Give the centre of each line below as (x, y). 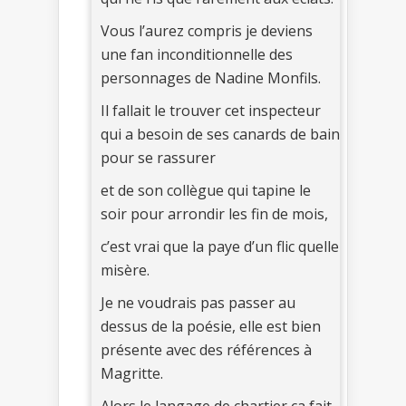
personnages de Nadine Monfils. (211, 77)
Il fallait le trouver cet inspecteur (211, 110)
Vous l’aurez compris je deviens (207, 30)
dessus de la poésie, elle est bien (211, 326)
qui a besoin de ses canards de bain (220, 134)
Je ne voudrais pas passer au (198, 302)
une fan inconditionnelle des (197, 54)
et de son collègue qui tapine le (206, 190)
